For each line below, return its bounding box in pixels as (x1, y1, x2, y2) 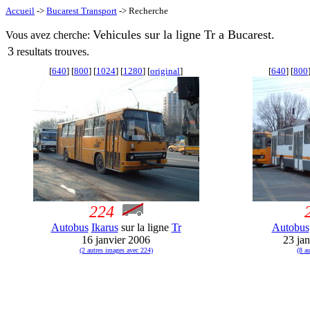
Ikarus (91, 221, 118, 233)
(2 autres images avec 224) (79, 246, 153, 254)
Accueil (6, 6, 35, 16)
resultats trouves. (14, 46, 89, 57)
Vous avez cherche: (6, 29, 93, 41)
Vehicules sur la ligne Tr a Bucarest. (93, 28, 275, 42)
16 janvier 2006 (82, 234, 150, 246)
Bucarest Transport (46, 6, 117, 16)
